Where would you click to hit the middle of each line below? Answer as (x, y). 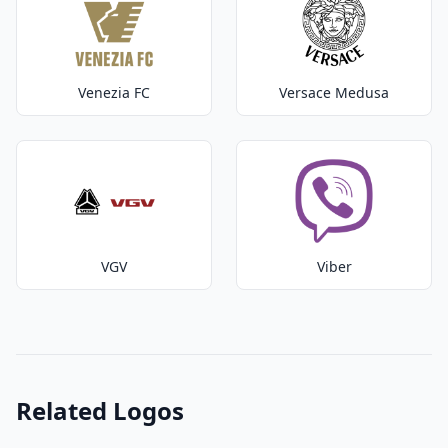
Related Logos (100, 410)
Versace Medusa (334, 92)
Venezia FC (114, 92)
